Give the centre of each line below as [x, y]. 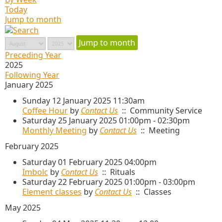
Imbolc [35, 172]
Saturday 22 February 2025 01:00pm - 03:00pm [109, 182]
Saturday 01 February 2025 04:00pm [89, 162]
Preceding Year [33, 55]
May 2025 [23, 207]
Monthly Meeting [55, 130]
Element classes [52, 192]
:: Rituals [117, 172]
